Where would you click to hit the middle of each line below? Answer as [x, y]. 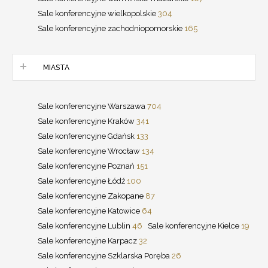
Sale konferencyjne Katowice [90, 211]
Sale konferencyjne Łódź [82, 181]
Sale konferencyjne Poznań [87, 166]
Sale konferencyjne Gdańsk [87, 136]
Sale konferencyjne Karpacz [88, 240]
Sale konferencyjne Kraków [87, 121]
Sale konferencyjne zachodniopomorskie [111, 28]
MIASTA [56, 67]
